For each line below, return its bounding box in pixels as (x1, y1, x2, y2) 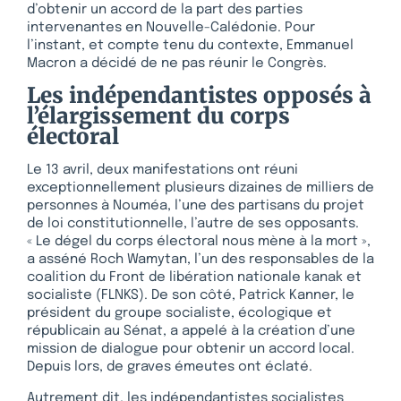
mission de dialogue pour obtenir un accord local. (27, 342, 354, 357)
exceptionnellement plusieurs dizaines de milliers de (27, 181, 374, 196)
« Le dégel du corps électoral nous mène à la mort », (27, 235, 371, 250)
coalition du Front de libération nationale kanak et (27, 270, 362, 286)
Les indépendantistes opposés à (27, 81, 371, 110)
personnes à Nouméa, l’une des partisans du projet (27, 199, 364, 214)
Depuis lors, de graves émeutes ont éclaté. (27, 360, 312, 375)
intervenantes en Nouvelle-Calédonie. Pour (27, 20, 315, 35)
